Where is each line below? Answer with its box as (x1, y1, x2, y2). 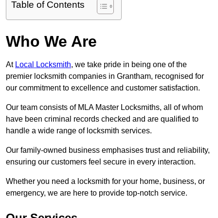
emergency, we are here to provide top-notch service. (6, 189, 187, 198)
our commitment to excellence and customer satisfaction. (6, 84, 202, 92)
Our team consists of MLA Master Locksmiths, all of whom (6, 103, 203, 112)
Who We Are (6, 33, 97, 51)
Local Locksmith (15, 60, 71, 69)
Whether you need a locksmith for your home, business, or (6, 177, 205, 186)
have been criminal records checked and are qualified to (6, 115, 199, 124)
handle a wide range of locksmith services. (6, 127, 152, 135)
